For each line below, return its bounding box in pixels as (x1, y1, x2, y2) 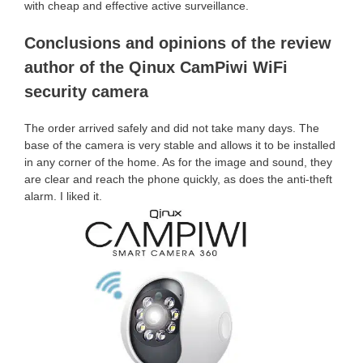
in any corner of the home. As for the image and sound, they (24, 156, 332, 169)
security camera (24, 83, 148, 100)
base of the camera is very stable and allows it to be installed (24, 139, 335, 152)
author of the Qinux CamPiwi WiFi (24, 58, 288, 76)
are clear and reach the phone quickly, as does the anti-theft (24, 173, 332, 186)
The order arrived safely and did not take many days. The (24, 122, 319, 135)
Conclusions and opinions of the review (24, 34, 331, 52)
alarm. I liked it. (24, 190, 102, 203)
